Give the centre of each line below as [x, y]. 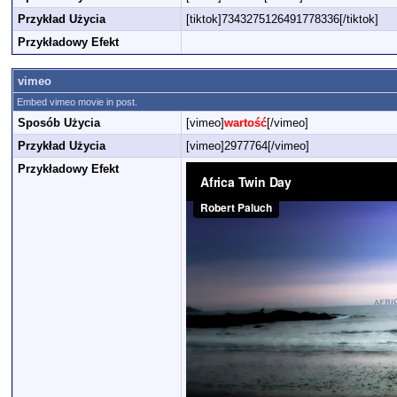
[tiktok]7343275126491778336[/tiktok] [282, 19]
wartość [245, 123]
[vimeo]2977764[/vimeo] [248, 146]
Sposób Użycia [59, 123]
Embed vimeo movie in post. [77, 102]
